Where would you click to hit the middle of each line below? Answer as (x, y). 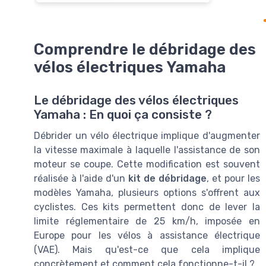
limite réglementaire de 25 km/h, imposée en (147, 221)
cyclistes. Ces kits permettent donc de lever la (147, 207)
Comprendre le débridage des (145, 49)
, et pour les (233, 178)
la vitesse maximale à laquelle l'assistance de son (147, 150)
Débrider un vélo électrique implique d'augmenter (147, 135)
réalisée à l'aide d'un (81, 178)
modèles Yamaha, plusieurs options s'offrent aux (147, 192)
